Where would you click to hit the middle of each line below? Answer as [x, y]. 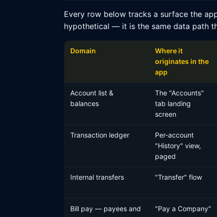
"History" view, [178, 146]
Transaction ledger [100, 135]
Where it [169, 51]
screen [166, 114]
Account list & [92, 93]
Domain [83, 51]
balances [85, 103]
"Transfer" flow [178, 177]
